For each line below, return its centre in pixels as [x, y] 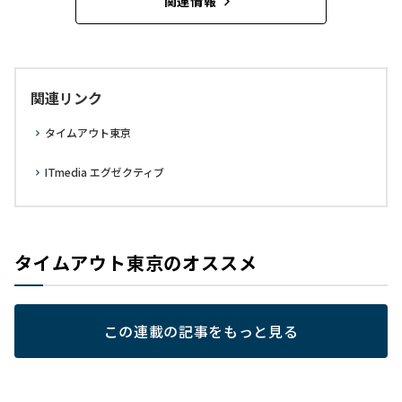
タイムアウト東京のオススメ [136, 263]
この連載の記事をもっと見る [201, 332]
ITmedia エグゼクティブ [105, 172]
